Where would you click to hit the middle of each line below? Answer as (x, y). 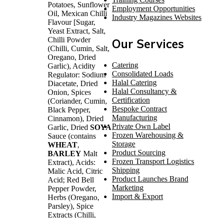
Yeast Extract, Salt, (77, 31)
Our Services (148, 44)
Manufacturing (135, 118)
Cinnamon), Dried (76, 119)
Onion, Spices (69, 92)
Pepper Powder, (72, 189)
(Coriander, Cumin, (77, 101)
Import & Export (137, 197)
